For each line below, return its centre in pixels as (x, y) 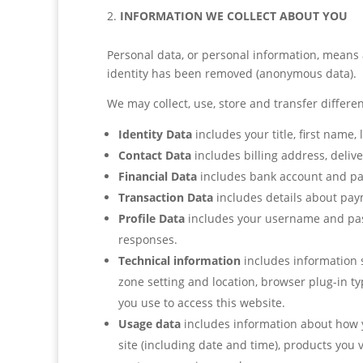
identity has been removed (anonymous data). (232, 73)
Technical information (179, 261)
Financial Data (158, 176)
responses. (148, 239)
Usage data (149, 324)
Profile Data (152, 218)
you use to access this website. (202, 303)
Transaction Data (166, 197)
